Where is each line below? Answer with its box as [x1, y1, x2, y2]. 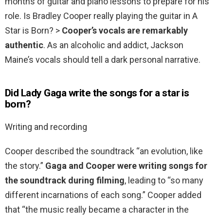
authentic [5, 40, 43, 51]
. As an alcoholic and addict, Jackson [43, 40, 183, 51]
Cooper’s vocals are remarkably [62, 25, 188, 36]
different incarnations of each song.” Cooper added [5, 190, 201, 200]
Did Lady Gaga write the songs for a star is [5, 87, 189, 99]
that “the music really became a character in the [5, 204, 189, 215]
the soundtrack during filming [5, 175, 125, 186]
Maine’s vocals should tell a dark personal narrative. [5, 54, 200, 65]
